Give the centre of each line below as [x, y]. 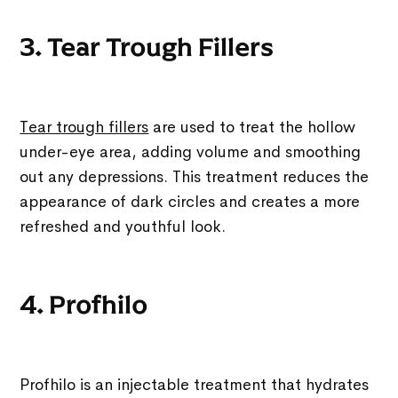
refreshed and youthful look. [123, 227]
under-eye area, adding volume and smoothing [191, 152]
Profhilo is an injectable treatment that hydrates [195, 385]
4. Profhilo [84, 306]
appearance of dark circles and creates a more [190, 202]
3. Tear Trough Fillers [147, 48]
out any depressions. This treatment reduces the [195, 177]
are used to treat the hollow [252, 127]
